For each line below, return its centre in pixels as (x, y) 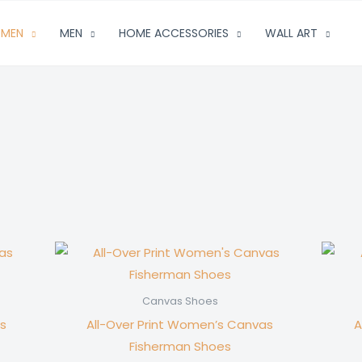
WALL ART (291, 33)
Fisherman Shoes (180, 346)
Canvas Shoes (180, 301)
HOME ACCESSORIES (174, 33)
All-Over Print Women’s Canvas (180, 324)
